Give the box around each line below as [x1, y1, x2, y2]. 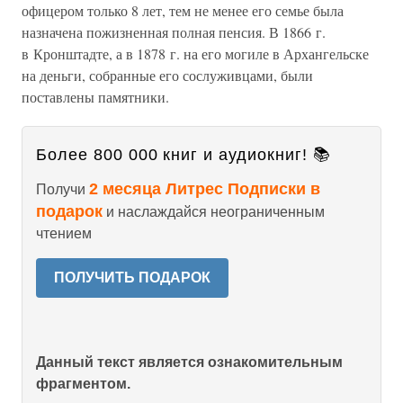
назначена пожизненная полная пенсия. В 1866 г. [22, 22, 326, 41]
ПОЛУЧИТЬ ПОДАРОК [54, 270, 210, 285]
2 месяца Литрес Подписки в [89, 180, 320, 198]
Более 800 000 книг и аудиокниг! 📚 [36, 146, 331, 164]
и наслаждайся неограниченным [103, 204, 325, 219]
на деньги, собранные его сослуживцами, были [22, 66, 313, 85]
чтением [36, 226, 92, 241]
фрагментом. [36, 376, 130, 391]
